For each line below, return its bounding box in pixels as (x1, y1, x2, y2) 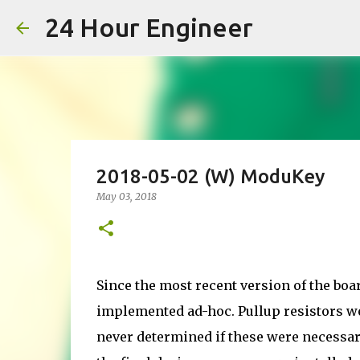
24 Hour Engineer (45, 13, 253, 42)
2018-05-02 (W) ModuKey (96, 166, 325, 187)
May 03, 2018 (96, 190, 157, 202)
